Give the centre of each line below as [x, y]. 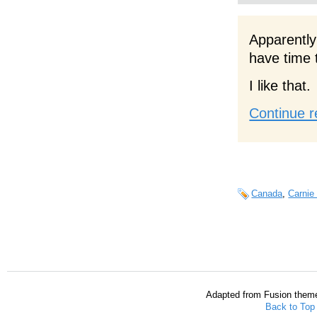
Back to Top [290, 307]
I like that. [280, 85]
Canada [267, 194]
